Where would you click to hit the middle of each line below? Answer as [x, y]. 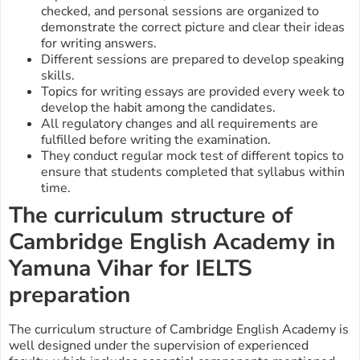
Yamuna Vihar [81, 269]
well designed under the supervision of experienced [159, 346]
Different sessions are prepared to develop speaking [192, 60]
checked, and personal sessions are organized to [180, 12]
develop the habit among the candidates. [158, 108]
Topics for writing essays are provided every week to [193, 92]
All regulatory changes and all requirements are [180, 124]
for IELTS [202, 269]
